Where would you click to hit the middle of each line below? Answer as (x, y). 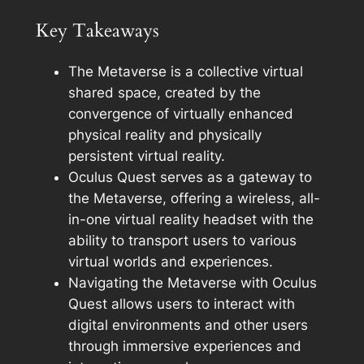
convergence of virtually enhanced (180, 113)
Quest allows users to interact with (181, 303)
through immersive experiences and (184, 346)
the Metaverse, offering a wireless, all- (194, 198)
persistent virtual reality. (146, 156)
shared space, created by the (164, 92)
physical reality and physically (165, 134)
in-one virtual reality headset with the (191, 219)
